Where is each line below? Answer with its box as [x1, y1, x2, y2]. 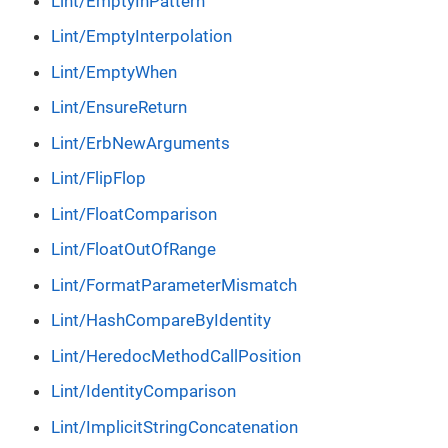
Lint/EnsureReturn [51, 97, 187, 118]
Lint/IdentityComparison [51, 381, 236, 402]
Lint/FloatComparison [51, 203, 217, 224]
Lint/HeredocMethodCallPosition [51, 345, 301, 366]
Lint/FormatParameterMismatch [51, 274, 297, 295]
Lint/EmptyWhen [51, 61, 177, 82]
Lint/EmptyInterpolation [51, 26, 232, 47]
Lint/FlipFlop [51, 168, 146, 189]
